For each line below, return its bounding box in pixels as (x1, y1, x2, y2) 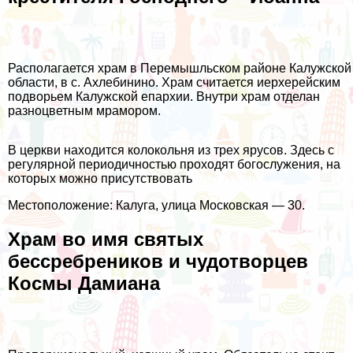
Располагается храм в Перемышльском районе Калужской (8, 61, 351, 75)
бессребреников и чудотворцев (8, 250, 308, 272)
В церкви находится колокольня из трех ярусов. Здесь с (8, 143, 334, 157)
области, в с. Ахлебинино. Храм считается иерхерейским (8, 75, 340, 89)
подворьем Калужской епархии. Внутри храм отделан (8, 89, 320, 103)
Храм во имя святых (8, 228, 203, 250)
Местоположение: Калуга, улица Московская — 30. (8, 198, 305, 212)
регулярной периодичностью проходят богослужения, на (8, 157, 340, 171)
